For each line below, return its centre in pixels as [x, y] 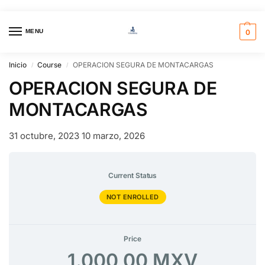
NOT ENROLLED [132, 197]
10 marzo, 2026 [113, 136]
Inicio [18, 65]
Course [50, 65]
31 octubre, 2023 [44, 136]
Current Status [132, 176]
